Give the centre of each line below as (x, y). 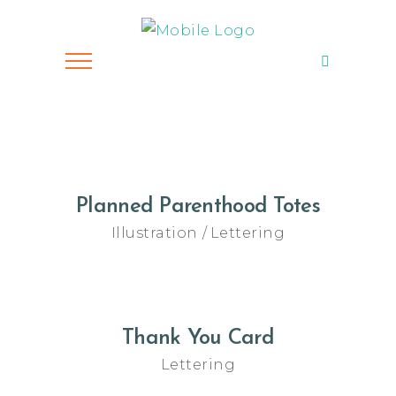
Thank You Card (198, 338)
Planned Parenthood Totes (198, 207)
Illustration (155, 232)
